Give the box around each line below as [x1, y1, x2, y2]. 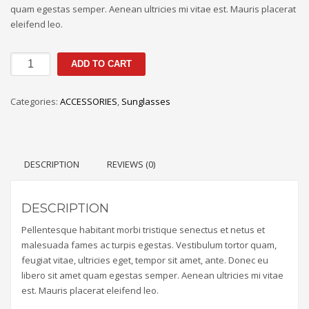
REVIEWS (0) [107, 157, 155, 170]
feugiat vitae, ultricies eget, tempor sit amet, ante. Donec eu [21, 253, 268, 266]
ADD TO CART [71, 58, 132, 69]
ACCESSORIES [60, 94, 117, 108]
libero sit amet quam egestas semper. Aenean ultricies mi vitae [21, 268, 283, 281]
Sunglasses [121, 94, 170, 108]
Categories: [10, 94, 60, 108]
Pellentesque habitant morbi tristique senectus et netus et [21, 223, 265, 236]
